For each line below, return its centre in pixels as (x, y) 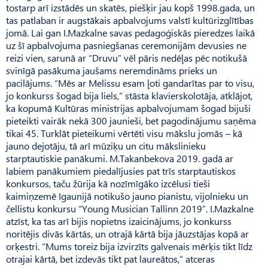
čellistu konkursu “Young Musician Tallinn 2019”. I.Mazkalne (130, 208)
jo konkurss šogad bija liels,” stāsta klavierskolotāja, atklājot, (129, 95)
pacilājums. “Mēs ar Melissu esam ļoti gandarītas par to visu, (130, 83)
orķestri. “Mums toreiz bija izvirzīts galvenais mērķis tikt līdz (129, 246)
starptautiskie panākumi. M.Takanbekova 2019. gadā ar (120, 158)
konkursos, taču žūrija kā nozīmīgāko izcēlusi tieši (108, 183)
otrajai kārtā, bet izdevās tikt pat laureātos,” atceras (110, 258)
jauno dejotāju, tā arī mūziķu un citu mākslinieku (106, 145)
